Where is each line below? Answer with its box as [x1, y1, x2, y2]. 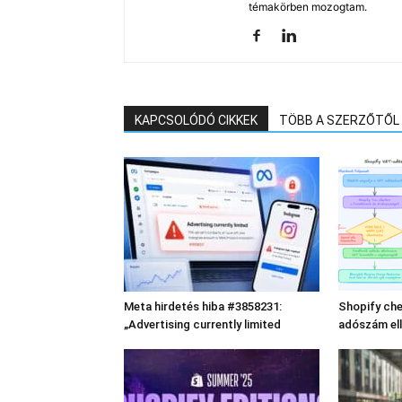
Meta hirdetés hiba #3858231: [124, 300, 282, 313]
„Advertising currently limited [124, 318, 281, 331]
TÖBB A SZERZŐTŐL [279, 113, 399, 127]
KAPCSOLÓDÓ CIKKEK [135, 113, 258, 127]
